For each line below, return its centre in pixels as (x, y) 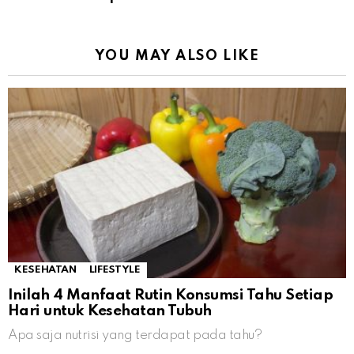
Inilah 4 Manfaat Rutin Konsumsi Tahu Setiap (171, 296)
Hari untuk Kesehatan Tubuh (110, 311)
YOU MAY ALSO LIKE (177, 56)
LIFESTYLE (115, 270)
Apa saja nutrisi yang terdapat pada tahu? (135, 336)
